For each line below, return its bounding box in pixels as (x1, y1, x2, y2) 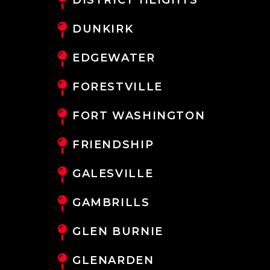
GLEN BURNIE (72, 224, 163, 238)
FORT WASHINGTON (72, 108, 206, 122)
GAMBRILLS (72, 195, 150, 209)
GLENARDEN (72, 253, 154, 267)
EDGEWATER (72, 51, 155, 64)
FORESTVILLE (72, 80, 163, 93)
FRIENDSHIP (72, 137, 154, 151)
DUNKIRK (72, 22, 134, 36)
